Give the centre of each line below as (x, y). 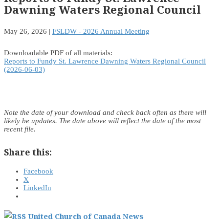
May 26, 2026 (25, 32)
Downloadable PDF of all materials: (58, 53)
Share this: (28, 152)
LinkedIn (37, 188)
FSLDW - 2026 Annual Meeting (101, 32)
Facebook (38, 171)
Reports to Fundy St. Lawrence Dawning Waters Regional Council (105, 61)
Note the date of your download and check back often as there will (105, 113)
